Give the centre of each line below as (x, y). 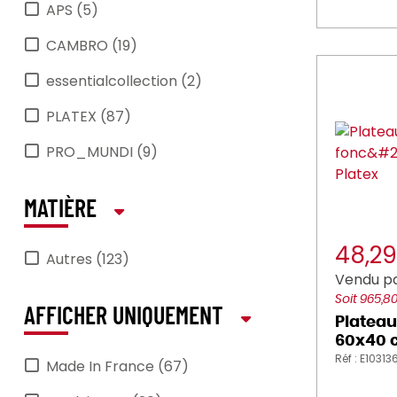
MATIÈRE (60, 210)
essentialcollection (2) (124, 81)
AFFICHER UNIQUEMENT (124, 317)
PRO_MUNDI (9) (102, 152)
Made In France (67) (117, 366)
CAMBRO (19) (92, 46)
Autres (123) (88, 259)
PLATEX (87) (89, 117)
